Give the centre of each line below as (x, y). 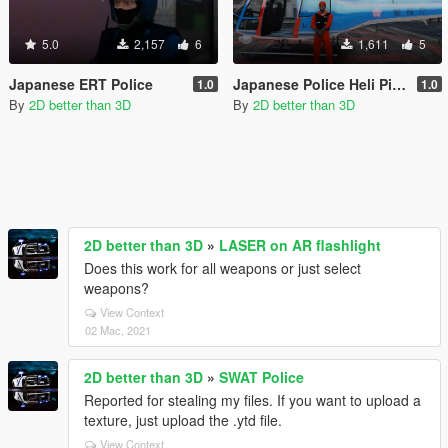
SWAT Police (261, 377)
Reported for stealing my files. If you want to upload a (252, 400)
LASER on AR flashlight (300, 245)
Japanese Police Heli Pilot (312, 84)
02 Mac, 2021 (118, 330)
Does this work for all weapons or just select (222, 268)
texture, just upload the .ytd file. (183, 420)
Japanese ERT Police (81, 84)
